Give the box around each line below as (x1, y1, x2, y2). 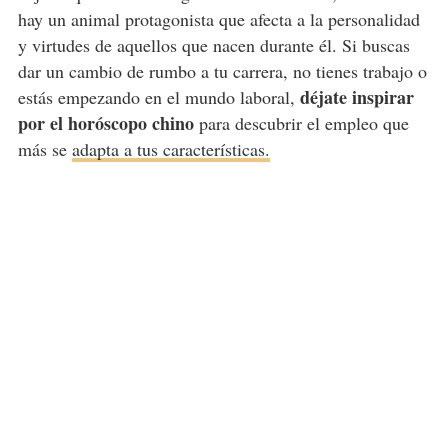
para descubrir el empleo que (193, 110, 409, 135)
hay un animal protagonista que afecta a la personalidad (17, 6, 420, 31)
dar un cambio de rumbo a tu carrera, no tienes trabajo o (17, 58, 427, 83)
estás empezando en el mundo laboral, (17, 84, 300, 109)
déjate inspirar (299, 83, 414, 110)
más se (17, 136, 72, 161)
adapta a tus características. (71, 136, 270, 161)
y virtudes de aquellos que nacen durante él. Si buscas (17, 32, 410, 57)
